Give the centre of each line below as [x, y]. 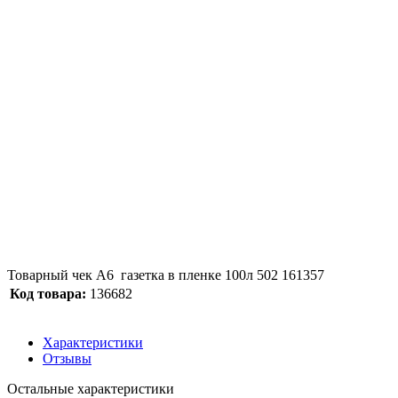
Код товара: [48, 293]
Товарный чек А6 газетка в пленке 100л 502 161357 [166, 275]
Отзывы [67, 358]
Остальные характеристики [91, 388]
